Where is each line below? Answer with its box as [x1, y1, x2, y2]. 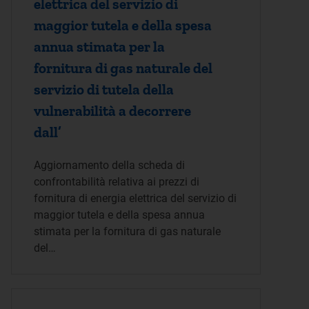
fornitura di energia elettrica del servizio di [34, 192, 237, 205]
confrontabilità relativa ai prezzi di [34, 175, 199, 188]
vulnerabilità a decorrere [34, 102, 191, 119]
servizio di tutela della [34, 81, 174, 98]
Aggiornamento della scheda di [34, 159, 185, 172]
